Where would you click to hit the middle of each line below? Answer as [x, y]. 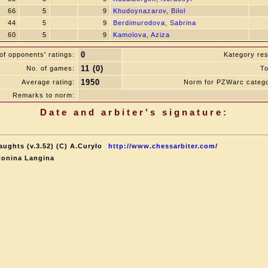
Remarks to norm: [44, 95]
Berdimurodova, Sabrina [155, 23]
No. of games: [51, 68]
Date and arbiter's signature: [134, 112]
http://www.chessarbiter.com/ [163, 146]
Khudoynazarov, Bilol [149, 11]
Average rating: [48, 82]
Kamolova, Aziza [141, 35]
